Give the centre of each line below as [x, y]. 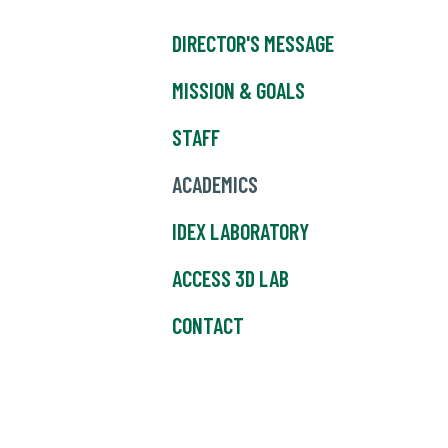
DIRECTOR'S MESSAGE [253, 43]
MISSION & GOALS [238, 90]
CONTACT [208, 325]
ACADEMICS [215, 184]
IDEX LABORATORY [240, 231]
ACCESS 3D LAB [230, 278]
